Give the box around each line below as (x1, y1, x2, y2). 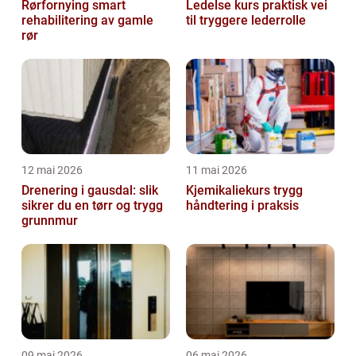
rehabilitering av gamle (21, 12, 153, 28)
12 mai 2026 (21, 163, 83, 176)
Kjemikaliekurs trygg (186, 182, 273, 198)
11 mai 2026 (186, 163, 247, 176)
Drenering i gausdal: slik (21, 182, 158, 198)
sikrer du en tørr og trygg (21, 197, 163, 213)
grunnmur (21, 212, 78, 228)
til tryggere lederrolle (186, 12, 306, 28)
